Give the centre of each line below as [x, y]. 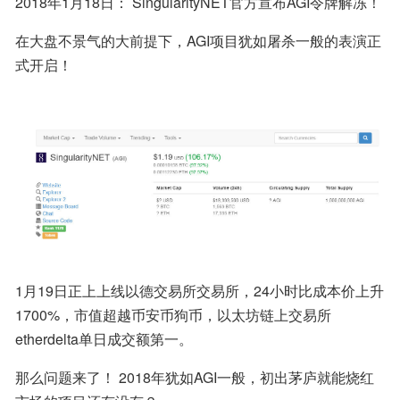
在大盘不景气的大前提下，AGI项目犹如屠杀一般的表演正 [198, 41]
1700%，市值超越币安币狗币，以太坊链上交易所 [173, 314]
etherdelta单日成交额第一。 [104, 338]
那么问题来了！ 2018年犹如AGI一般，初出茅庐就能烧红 [195, 377]
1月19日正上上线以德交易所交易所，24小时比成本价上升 [200, 290]
